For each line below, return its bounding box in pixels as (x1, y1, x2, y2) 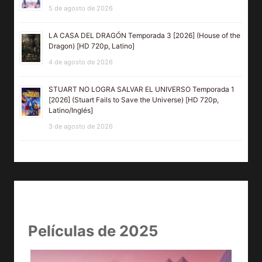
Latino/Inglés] (49, 106, 93, 115)
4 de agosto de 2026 (49, 58, 113, 67)
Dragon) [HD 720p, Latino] (49, 42, 135, 51)
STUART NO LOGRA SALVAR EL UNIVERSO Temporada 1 (49, 85, 235, 94)
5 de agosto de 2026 (49, 4, 113, 13)
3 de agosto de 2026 (49, 122, 113, 131)
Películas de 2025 (28, 222, 158, 240)
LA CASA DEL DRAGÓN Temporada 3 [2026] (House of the (49, 31, 240, 40)
